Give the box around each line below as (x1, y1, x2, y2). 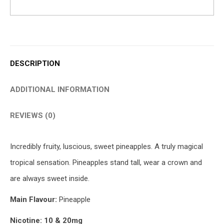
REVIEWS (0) (10, 111, 55, 120)
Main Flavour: (10, 195, 57, 204)
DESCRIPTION (10, 59, 60, 68)
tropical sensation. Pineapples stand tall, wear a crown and (10, 158, 202, 167)
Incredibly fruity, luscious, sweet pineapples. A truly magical (10, 142, 203, 151)
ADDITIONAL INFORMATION (10, 85, 109, 94)
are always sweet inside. (10, 174, 89, 183)
